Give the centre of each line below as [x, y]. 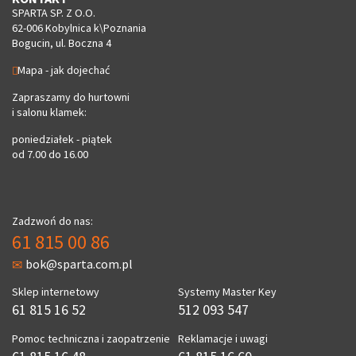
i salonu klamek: [49, 112]
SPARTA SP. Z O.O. [54, 13]
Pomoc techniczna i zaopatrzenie [91, 339]
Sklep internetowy [56, 292]
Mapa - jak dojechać [64, 70]
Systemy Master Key [227, 292]
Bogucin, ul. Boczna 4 [62, 43]
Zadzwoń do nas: [52, 221]
